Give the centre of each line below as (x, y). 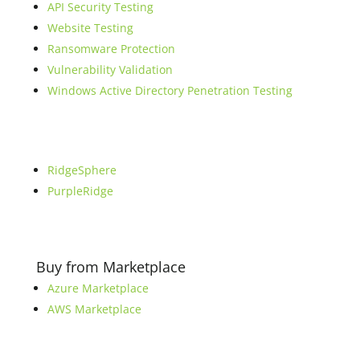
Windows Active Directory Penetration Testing (170, 90)
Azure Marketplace (98, 288)
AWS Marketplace (94, 309)
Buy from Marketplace (110, 266)
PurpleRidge (80, 190)
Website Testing (90, 27)
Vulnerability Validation (110, 69)
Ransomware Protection (111, 48)
